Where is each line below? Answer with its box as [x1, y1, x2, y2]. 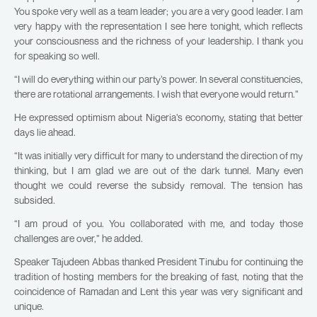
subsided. [14, 193, 55, 206]
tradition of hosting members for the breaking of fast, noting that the [14, 270, 303, 282]
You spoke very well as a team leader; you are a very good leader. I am [14, 4, 303, 17]
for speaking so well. [14, 49, 100, 62]
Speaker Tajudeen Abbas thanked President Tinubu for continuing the [14, 255, 303, 267]
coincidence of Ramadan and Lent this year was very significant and [14, 284, 303, 297]
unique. [14, 299, 44, 312]
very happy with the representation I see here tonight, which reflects [14, 19, 303, 32]
